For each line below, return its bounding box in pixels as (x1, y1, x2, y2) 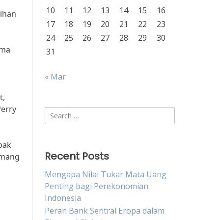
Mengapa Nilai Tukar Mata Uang (45, 169, 166, 180)
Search (44, 107, 69, 118)
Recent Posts (45, 149, 109, 163)
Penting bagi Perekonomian (45, 181, 148, 192)
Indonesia (45, 192, 81, 203)
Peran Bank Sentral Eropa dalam (45, 205, 165, 216)
